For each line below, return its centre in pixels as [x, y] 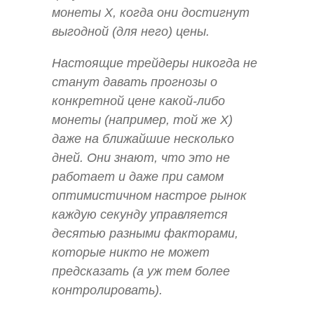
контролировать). [107, 291]
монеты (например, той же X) [142, 120]
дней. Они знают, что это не [141, 158]
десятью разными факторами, [145, 234]
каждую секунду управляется [140, 215]
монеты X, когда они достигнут [151, 13]
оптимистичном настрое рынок [149, 196]
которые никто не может [131, 253]
